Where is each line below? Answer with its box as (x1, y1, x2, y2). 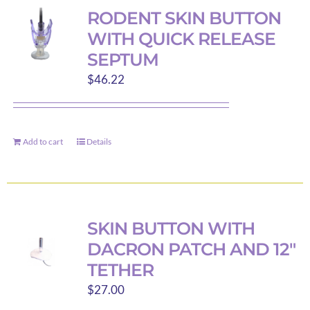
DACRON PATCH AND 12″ (86, 239, 295, 259)
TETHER (86, 259, 154, 280)
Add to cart (22, 136, 63, 147)
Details (86, 136, 111, 147)
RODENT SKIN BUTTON (86, 8, 281, 28)
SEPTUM (86, 49, 158, 70)
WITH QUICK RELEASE (86, 28, 275, 49)
